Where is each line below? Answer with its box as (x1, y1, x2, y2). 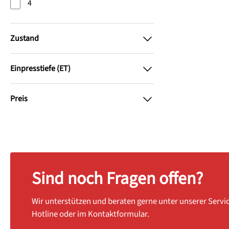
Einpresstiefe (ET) (10, 62, 71, 74)
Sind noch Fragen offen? (32, 167, 203, 191)
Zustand (10, 32, 39, 44)
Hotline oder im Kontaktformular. (32, 208, 149, 221)
